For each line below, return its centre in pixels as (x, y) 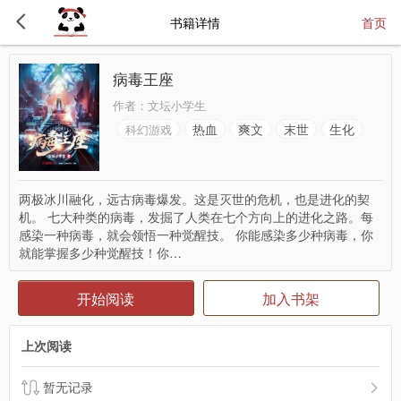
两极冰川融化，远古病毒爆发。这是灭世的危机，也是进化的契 (194, 199)
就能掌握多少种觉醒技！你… (100, 252)
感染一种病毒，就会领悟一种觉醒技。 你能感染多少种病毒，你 (196, 235)
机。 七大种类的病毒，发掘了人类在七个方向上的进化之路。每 (196, 217)
